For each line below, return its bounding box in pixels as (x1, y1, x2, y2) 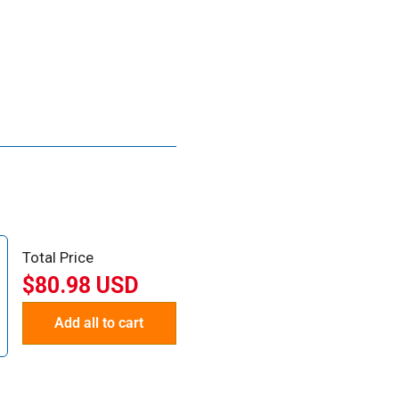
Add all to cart (54, 314, 144, 332)
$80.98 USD (21, 273, 139, 299)
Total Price (21, 248, 94, 267)
